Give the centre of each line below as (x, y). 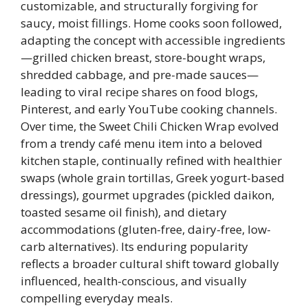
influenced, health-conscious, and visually (134, 281)
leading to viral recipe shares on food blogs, (139, 92)
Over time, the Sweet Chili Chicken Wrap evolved (150, 126)
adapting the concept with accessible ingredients (153, 40)
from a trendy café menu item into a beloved (142, 143)
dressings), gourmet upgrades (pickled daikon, (147, 195)
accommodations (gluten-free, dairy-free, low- (146, 229)
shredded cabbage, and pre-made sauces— (140, 75)
